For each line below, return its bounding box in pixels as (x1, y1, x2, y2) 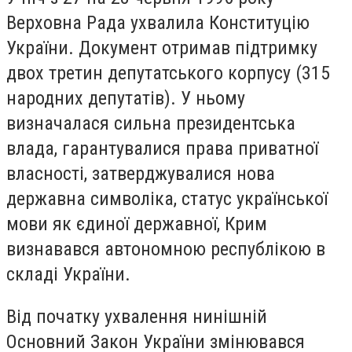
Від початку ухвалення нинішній (6, 305, 267, 328)
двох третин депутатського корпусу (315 (6, 61, 330, 84)
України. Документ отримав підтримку (6, 36, 317, 59)
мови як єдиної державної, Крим (6, 212, 267, 235)
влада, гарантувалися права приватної (6, 137, 318, 159)
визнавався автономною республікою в (6, 237, 325, 260)
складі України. (6, 262, 130, 285)
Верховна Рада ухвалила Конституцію (6, 11, 310, 34)
